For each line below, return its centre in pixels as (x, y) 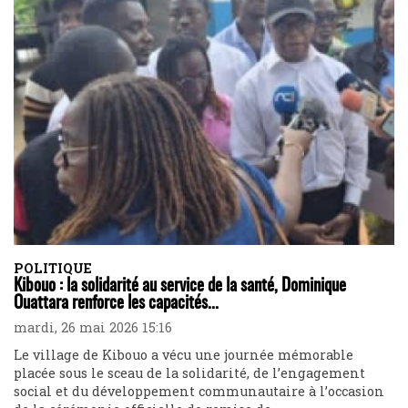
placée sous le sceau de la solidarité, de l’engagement (189, 373)
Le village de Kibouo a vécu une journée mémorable (184, 355)
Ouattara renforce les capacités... (116, 303)
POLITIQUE (53, 268)
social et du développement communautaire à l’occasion (199, 392)
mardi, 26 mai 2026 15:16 (93, 328)
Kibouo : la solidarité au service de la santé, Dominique (180, 286)
